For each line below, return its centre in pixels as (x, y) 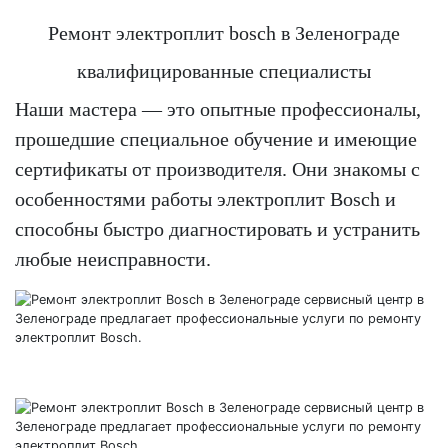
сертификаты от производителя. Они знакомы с (217, 168)
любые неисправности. (113, 258)
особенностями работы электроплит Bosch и (205, 198)
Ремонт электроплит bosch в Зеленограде (224, 32)
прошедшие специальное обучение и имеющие (216, 138)
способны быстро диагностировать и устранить (217, 228)
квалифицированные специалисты (224, 70)
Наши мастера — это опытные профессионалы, (218, 108)
